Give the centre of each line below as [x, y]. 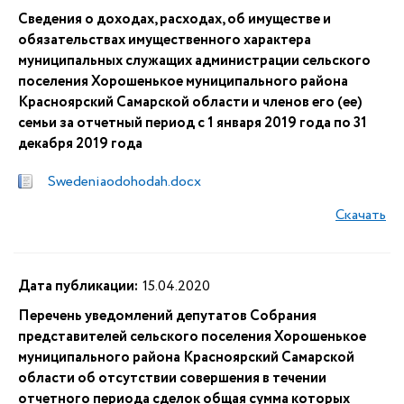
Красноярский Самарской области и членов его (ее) [190, 102]
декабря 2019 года [80, 144]
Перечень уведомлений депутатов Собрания [167, 316]
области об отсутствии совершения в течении [172, 378]
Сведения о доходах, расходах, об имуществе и [174, 19]
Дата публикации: [78, 286]
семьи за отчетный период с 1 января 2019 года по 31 [193, 123]
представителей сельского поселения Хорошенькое [192, 337]
